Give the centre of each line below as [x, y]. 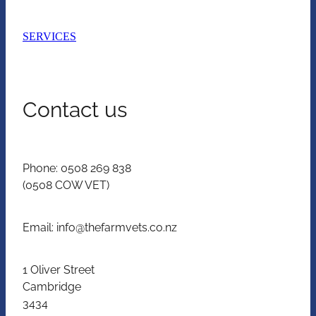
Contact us [75, 108]
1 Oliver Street [60, 269]
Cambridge [53, 286]
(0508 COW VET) [66, 184]
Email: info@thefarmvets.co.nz [100, 227]
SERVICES [49, 37]
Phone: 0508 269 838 [77, 168]
